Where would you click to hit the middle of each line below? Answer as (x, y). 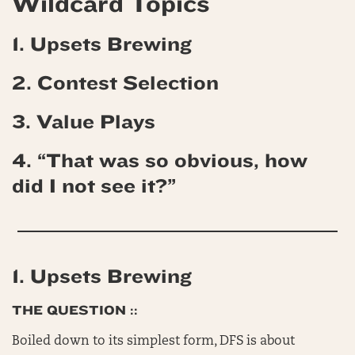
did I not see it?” (94, 186)
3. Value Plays (84, 122)
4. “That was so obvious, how (160, 161)
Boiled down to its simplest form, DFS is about (153, 342)
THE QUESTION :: (75, 310)
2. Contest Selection (115, 83)
